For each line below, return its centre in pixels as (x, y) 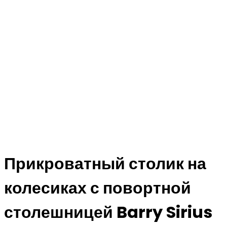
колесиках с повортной (98, 188)
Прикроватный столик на (105, 163)
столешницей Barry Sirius (108, 212)
